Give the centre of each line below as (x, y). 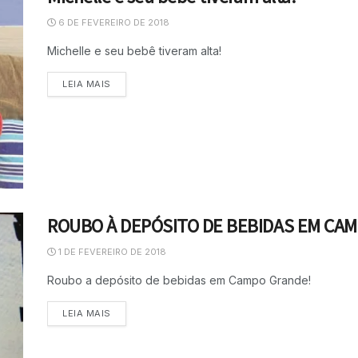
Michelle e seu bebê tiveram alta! (134, 50)
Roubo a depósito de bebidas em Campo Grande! (179, 280)
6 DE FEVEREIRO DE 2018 (113, 22)
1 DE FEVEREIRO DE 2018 (111, 251)
